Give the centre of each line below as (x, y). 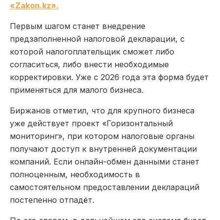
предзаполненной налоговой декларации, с (97, 39)
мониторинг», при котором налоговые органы (102, 136)
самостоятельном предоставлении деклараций (105, 187)
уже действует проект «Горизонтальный (91, 123)
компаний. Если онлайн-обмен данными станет (105, 161)
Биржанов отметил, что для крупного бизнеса (102, 110)
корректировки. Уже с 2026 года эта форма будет (109, 77)
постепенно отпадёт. (52, 200)
